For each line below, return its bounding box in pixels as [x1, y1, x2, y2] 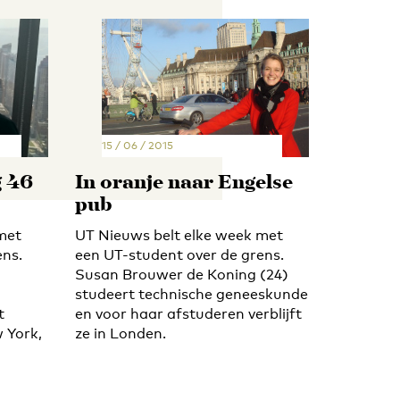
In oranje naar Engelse [74, 167, 293, 199]
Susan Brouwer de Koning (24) [74, 265, 288, 283]
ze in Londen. [74, 324, 166, 342]
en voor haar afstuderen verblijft [74, 304, 302, 322]
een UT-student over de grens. [74, 246, 284, 263]
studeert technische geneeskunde [74, 285, 308, 303]
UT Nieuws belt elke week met [74, 226, 283, 244]
